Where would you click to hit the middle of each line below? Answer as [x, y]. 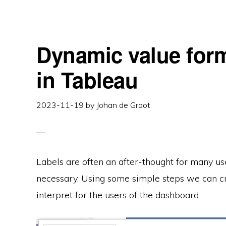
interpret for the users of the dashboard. [118, 195]
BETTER [105, 20]
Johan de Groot [123, 105]
